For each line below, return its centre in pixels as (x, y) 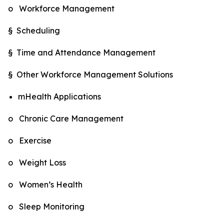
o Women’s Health (45, 184)
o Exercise (30, 140)
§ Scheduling (34, 30)
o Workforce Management (61, 8)
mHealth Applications (59, 96)
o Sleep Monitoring (46, 206)
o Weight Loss (37, 162)
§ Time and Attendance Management (82, 52)
